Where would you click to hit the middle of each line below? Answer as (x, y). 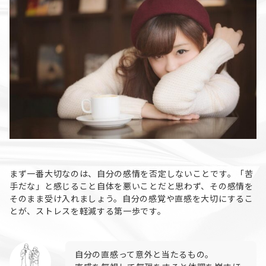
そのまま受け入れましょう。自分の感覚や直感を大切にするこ (132, 199)
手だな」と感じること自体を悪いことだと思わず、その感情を (132, 186)
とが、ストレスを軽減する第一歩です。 (88, 211)
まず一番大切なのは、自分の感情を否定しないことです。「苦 (132, 174)
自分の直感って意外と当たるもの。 (145, 254)
